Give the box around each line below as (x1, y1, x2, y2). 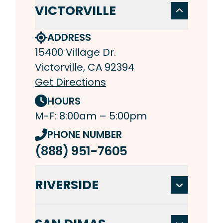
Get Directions (35, 75, 106, 90)
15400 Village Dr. (35, 45, 116, 60)
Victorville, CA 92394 (35, 60, 134, 75)
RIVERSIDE (35, 176, 99, 194)
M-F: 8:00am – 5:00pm (35, 109, 147, 123)
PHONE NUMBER (47, 127, 122, 142)
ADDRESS (47, 30, 91, 45)
